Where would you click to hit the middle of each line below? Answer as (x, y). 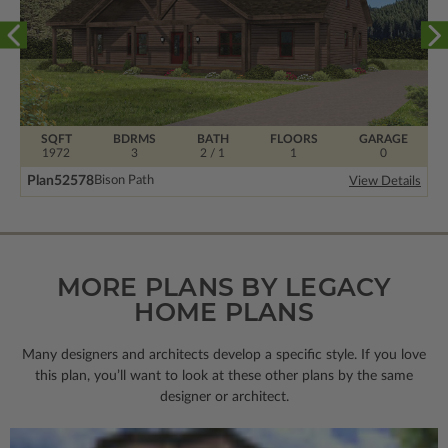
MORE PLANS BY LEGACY (224, 286)
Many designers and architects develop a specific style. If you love (224, 354)
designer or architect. (224, 396)
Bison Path (124, 181)
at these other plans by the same (312, 375)
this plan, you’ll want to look (123, 375)
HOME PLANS (224, 311)
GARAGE (383, 138)
